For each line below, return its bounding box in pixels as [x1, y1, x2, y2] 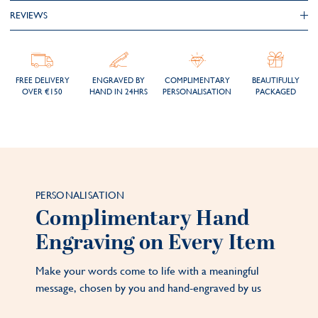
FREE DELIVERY [15, 76, 70, 85]
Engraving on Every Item [35, 227, 275, 259]
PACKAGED [255, 87, 296, 97]
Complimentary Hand [35, 203, 250, 235]
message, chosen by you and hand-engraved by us [35, 281, 261, 295]
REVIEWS [10, 10, 48, 21]
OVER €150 [22, 87, 63, 97]
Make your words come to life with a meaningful [35, 264, 259, 278]
